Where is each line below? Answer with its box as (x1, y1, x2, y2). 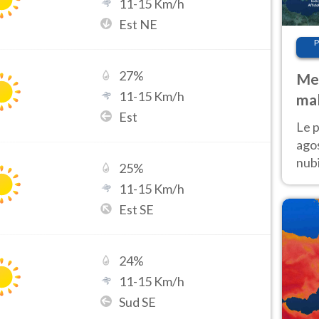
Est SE (119, 201, 155, 217)
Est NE (119, 16, 158, 32)
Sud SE (119, 293, 157, 310)
